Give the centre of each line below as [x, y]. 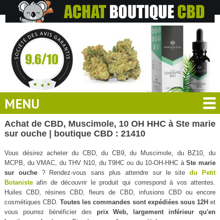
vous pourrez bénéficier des [50, 212]
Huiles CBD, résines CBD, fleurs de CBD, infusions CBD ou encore [110, 192]
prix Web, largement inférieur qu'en [156, 212]
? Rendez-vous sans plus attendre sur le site [113, 172]
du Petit [203, 172]
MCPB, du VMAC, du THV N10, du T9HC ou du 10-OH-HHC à [95, 163]
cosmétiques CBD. [32, 202]
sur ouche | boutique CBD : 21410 [75, 133]
